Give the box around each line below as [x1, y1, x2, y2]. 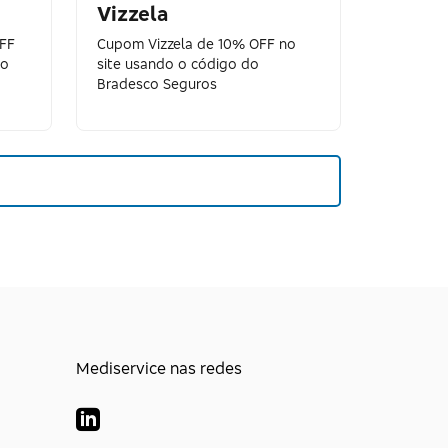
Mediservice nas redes [76, 358, 243, 378]
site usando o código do [97, 55, 260, 72]
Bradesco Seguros [97, 75, 218, 92]
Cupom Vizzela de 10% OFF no [97, 35, 297, 52]
